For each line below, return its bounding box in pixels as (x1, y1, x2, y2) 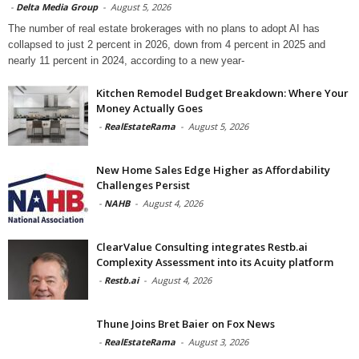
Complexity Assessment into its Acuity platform (96, 254, 333, 269)
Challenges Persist (96, 177, 190, 192)
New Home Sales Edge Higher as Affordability (96, 162, 330, 177)
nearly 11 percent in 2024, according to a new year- (8, 54, 244, 67)
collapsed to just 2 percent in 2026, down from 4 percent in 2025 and (8, 38, 325, 50)
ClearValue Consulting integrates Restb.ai (96, 239, 308, 254)
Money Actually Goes (96, 100, 203, 115)
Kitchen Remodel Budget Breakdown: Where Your (96, 85, 349, 100)
